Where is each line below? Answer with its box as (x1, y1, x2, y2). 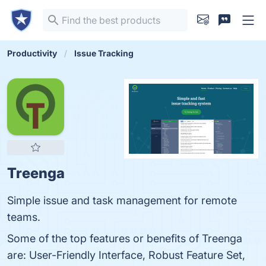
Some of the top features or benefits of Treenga (7, 232, 242, 245)
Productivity (7, 48, 57, 58)
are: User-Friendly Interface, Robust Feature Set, (7, 249, 245, 261)
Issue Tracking (74, 48, 134, 58)
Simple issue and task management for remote (7, 194, 237, 207)
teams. (7, 211, 40, 223)
